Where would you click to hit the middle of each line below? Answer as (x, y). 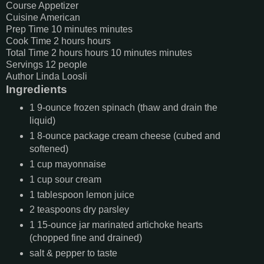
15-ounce (57, 225)
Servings (24, 64)
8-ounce (54, 136)
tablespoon (60, 194)
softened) (49, 148)
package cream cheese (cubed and (147, 136)
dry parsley (106, 210)
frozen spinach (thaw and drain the (145, 107)
